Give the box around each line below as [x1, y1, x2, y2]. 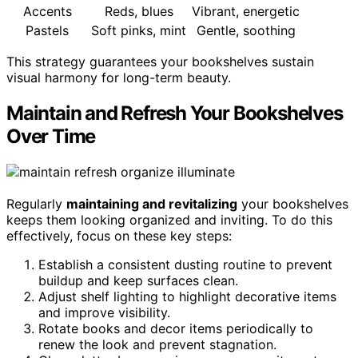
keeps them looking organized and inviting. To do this [6, 211, 332, 228]
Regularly [6, 195, 66, 212]
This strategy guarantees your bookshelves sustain [6, 53, 314, 70]
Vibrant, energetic [192, 2, 300, 19]
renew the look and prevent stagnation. [38, 336, 276, 352]
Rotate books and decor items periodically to [38, 320, 313, 336]
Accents [22, 2, 72, 19]
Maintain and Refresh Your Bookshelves [6, 101, 343, 125]
